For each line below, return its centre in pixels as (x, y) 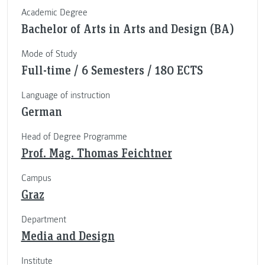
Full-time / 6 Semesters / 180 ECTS (112, 70)
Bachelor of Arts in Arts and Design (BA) (127, 29)
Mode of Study (49, 54)
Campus (36, 178)
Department (43, 220)
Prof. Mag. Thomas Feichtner (96, 153)
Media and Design (68, 236)
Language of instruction (65, 96)
